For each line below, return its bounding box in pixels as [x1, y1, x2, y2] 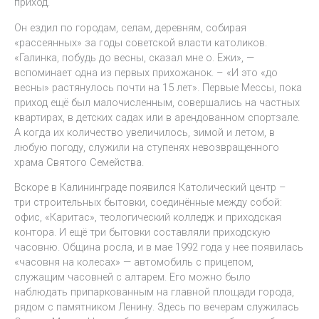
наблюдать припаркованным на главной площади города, [14, 286, 294, 299]
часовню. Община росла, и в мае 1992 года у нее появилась [14, 241, 303, 254]
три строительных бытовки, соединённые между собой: [14, 196, 282, 209]
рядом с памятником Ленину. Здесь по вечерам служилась [14, 300, 299, 314]
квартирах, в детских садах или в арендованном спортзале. [14, 110, 300, 124]
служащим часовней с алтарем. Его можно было [14, 271, 251, 284]
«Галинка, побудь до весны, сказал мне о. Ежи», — [14, 51, 254, 64]
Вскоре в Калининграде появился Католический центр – [14, 181, 286, 194]
